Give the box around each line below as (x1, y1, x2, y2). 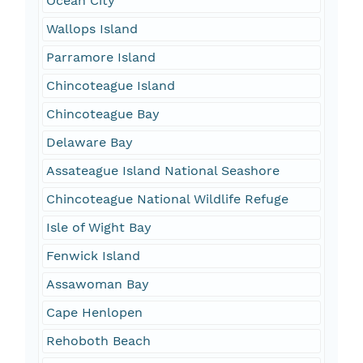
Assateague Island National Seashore (45, 163, 280, 179)
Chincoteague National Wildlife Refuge (45, 191, 288, 207)
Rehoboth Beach (45, 333, 151, 349)
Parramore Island (45, 49, 156, 66)
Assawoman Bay (45, 276, 149, 293)
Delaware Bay (45, 135, 133, 151)
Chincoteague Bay (45, 106, 160, 122)
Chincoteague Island (45, 78, 175, 94)
